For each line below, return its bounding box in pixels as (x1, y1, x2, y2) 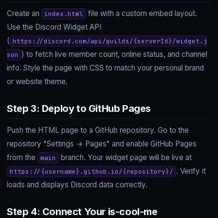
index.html (44, 10, 84, 18)
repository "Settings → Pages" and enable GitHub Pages (7, 139, 197, 149)
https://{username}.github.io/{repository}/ (10, 167, 174, 176)
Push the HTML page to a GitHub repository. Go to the (7, 126, 189, 135)
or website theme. (7, 77, 68, 87)
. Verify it (176, 166, 206, 176)
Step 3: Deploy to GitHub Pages (7, 102, 151, 114)
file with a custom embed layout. (86, 9, 198, 18)
